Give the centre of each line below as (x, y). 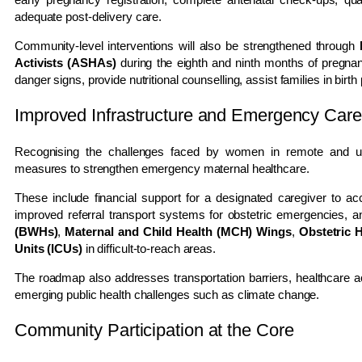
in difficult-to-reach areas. (149, 248)
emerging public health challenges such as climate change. (167, 294)
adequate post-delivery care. (88, 16)
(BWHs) (36, 231)
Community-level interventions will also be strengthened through (187, 45)
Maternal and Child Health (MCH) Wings (178, 231)
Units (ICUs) (48, 248)
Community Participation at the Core (154, 330)
